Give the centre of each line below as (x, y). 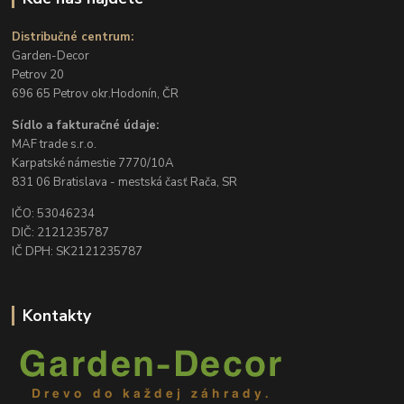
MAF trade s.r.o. (55, 145)
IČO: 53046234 (54, 214)
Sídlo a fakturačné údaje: (86, 126)
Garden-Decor (51, 56)
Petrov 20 (38, 75)
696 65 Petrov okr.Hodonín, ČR (96, 94)
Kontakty (56, 316)
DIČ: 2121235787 (61, 233)
